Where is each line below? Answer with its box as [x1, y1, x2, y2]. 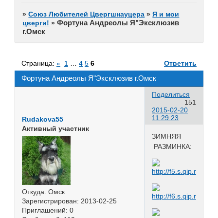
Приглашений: [22, 206, 68, 214]
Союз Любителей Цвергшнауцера [28, 10, 145, 18]
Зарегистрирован [22, 197, 77, 205]
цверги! [22, 18, 50, 27]
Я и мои [152, 10, 180, 18]
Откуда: [22, 187, 46, 196]
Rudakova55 [22, 115, 63, 123]
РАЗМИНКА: [152, 142, 192, 150]
